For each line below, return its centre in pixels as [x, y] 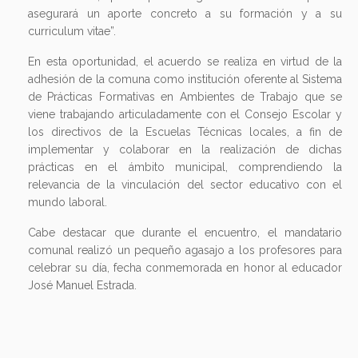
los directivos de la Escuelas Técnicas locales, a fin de [185, 131]
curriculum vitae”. [72, 31]
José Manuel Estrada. [82, 285]
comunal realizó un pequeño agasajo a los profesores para [185, 250]
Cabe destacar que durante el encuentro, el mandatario [185, 232]
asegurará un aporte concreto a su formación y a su [185, 13]
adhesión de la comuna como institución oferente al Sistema [185, 79]
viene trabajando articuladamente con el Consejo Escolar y [185, 114]
